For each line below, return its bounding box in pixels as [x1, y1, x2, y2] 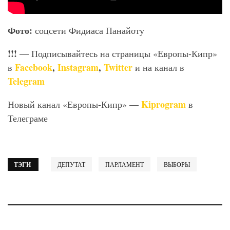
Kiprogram [141, 97, 186, 111]
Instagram [57, 60, 99, 74]
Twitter [104, 60, 132, 74]
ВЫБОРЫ [164, 160, 190, 168]
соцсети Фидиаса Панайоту [35, 24, 144, 36]
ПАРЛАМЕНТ [105, 160, 144, 168]
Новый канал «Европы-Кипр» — [8, 98, 141, 110]
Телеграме [8, 111, 48, 124]
